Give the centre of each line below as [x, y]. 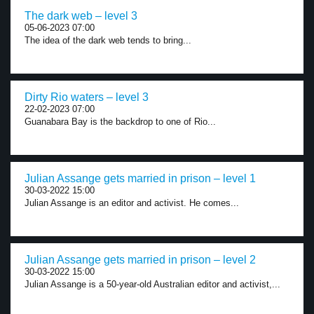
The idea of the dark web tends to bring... [108, 40]
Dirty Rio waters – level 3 [87, 97]
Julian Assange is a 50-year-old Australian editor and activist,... [152, 284]
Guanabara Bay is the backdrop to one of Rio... [120, 122]
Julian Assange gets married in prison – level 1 [140, 178]
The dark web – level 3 [81, 16]
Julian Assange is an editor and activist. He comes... [132, 203]
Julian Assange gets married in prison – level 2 [140, 260]
